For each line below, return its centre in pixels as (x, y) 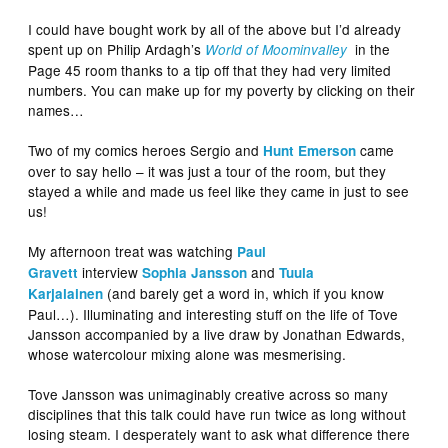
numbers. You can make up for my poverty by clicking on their (222, 90)
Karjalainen (66, 294)
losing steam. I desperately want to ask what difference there (219, 434)
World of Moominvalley (276, 50)
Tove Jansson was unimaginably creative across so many (208, 394)
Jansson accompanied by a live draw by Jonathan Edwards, (217, 334)
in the (369, 49)
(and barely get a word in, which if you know (246, 293)
